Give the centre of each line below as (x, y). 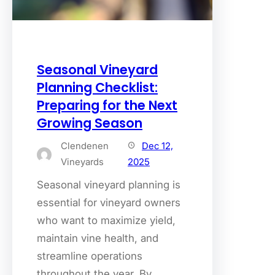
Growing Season (90, 123)
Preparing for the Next (107, 106)
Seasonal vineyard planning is (109, 185)
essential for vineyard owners (109, 203)
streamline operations (90, 256)
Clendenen (85, 146)
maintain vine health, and (98, 238)
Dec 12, (158, 146)
